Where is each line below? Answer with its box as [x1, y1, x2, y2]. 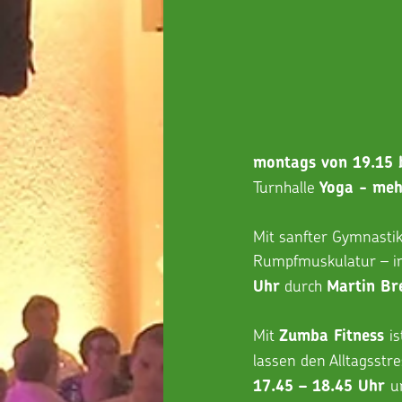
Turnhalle [253, 176, 319, 197]
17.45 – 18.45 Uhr [253, 375, 390, 396]
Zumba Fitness [279, 325, 389, 345]
